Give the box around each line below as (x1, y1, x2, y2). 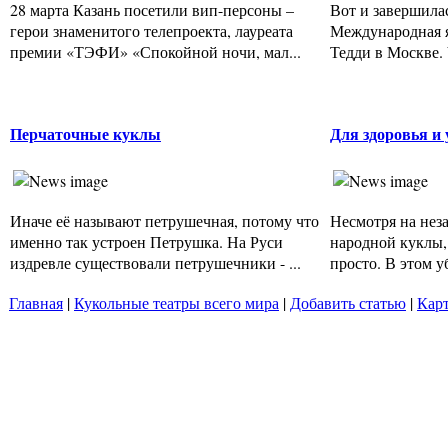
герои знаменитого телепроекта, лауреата (10, 19, 293, 41)
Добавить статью (290, 292, 406, 314)
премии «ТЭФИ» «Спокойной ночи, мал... (10, 40, 301, 62)
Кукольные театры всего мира (74, 292, 279, 314)
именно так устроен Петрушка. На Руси (10, 230, 283, 252)
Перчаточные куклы (10, 122, 161, 146)
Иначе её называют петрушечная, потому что (10, 209, 319, 231)
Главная (9, 292, 63, 314)
